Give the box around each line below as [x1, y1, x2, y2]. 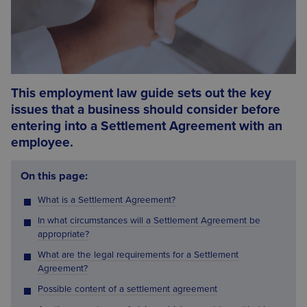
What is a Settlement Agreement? [37, 195, 175, 206]
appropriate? [37, 229, 89, 241]
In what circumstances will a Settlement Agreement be [37, 215, 260, 227]
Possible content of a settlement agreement [37, 284, 217, 295]
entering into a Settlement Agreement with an [11, 118, 282, 134]
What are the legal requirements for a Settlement [37, 249, 238, 261]
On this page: [20, 169, 88, 184]
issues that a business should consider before [11, 101, 280, 117]
